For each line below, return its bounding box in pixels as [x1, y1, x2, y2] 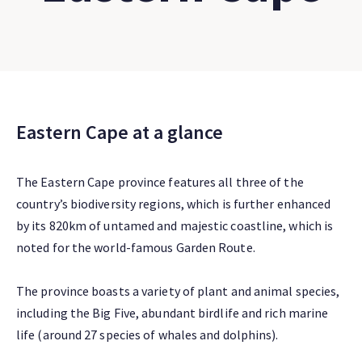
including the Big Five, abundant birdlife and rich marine [16, 305, 329, 321]
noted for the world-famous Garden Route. [16, 239, 255, 255]
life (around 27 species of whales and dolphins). [16, 326, 279, 343]
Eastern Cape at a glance [16, 120, 223, 145]
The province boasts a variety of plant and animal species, [16, 283, 340, 299]
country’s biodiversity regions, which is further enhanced [16, 196, 331, 212]
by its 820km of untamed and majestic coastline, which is [16, 217, 334, 234]
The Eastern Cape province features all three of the [16, 174, 304, 190]
